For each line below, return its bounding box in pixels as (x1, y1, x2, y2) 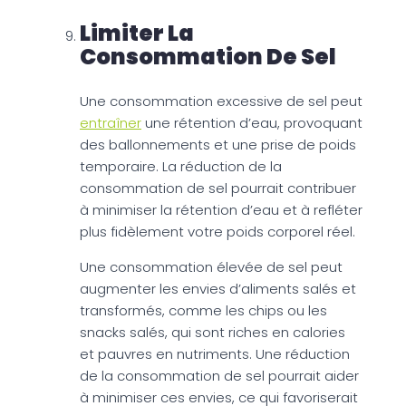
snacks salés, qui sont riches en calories (80, 322, 345, 342)
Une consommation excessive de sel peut (80, 91, 362, 111)
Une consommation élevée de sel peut (80, 256, 343, 276)
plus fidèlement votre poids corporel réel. (80, 221, 355, 241)
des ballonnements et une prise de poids (80, 134, 356, 154)
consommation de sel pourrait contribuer (80, 178, 356, 198)
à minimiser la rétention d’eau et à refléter (80, 199, 362, 219)
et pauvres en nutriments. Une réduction (80, 343, 350, 363)
